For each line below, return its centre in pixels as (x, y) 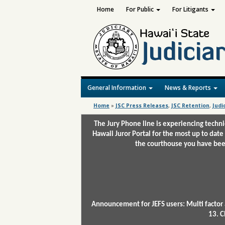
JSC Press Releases (142, 105)
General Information (118, 88)
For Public (140, 9)
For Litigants (191, 9)
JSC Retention (190, 105)
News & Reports (189, 88)
